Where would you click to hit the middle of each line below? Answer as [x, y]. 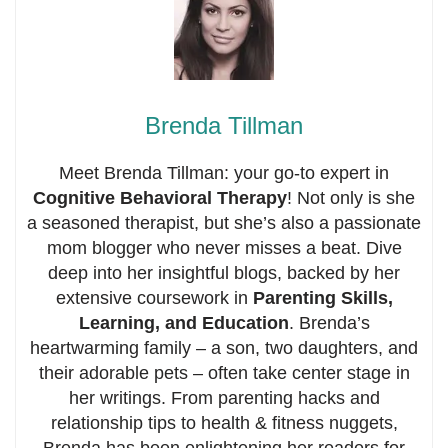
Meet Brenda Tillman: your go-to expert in [224, 173]
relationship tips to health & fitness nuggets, [224, 423]
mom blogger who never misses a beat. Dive [224, 248]
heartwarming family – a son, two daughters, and [224, 348]
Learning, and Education [183, 323]
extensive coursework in [154, 298]
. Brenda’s [329, 323]
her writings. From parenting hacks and [224, 398]
